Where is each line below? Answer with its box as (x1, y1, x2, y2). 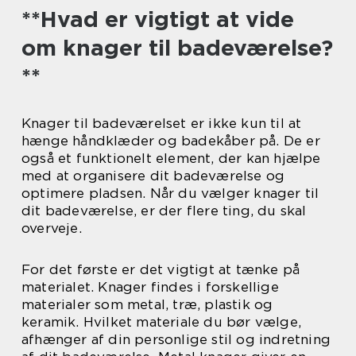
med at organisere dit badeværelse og (21, 168, 285, 184)
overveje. (21, 220, 82, 236)
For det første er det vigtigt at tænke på (21, 261, 300, 277)
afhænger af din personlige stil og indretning (21, 331, 331, 347)
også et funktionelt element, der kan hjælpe (21, 150, 321, 166)
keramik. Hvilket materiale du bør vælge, (21, 314, 302, 330)
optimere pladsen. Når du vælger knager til (21, 185, 319, 201)
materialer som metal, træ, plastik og (21, 296, 273, 312)
